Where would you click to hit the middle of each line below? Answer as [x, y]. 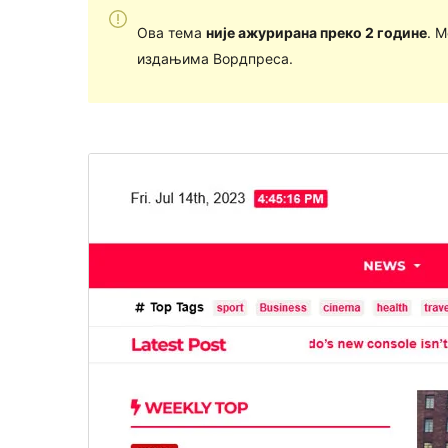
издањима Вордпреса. [214, 58]
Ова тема [171, 32]
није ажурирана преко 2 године [316, 32]
